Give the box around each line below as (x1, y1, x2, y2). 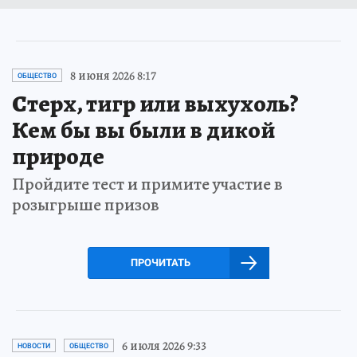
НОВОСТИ (18, 341, 50, 350)
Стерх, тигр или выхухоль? (12, 87, 299, 120)
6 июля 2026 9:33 (122, 336, 206, 355)
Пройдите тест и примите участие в (12, 171, 283, 196)
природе (12, 139, 104, 172)
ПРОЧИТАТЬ (130, 256, 190, 269)
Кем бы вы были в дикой (12, 113, 275, 146)
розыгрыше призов (12, 192, 159, 217)
